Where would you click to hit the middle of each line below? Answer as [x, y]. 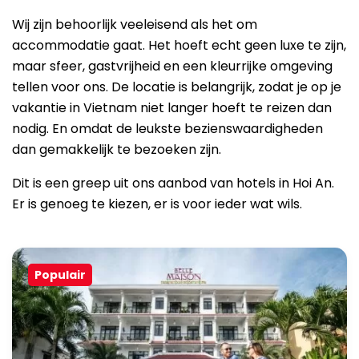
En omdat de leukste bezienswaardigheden [188, 129]
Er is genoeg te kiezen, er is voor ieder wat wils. [157, 204]
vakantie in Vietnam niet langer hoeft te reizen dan [172, 108]
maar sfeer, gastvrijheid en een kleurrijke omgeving [172, 66]
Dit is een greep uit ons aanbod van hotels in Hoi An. [173, 183]
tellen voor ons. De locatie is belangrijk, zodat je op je [177, 87]
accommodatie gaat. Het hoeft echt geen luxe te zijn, [179, 45]
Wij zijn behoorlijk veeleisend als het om [135, 24]
